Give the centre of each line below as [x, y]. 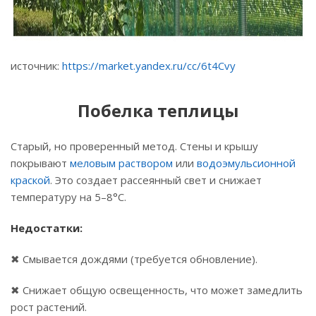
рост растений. [49, 307]
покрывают [40, 163]
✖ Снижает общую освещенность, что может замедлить [157, 290]
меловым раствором [121, 163]
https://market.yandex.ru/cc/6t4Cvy [149, 66]
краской [30, 180]
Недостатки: [47, 228]
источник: [36, 66]
